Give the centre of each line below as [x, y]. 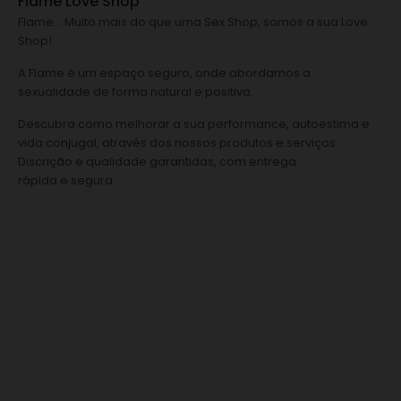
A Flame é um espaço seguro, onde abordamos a [164, 73]
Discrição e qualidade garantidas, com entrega [157, 161]
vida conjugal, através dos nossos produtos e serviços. [178, 142]
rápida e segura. [67, 180]
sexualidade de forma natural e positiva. [136, 91]
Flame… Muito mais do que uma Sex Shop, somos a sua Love [193, 21]
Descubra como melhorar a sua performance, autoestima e [194, 124]
